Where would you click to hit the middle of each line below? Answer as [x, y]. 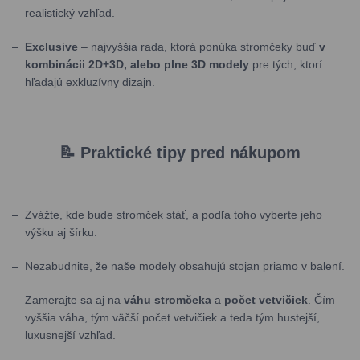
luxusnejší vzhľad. [70, 335]
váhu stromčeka [166, 300]
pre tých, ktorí [286, 64]
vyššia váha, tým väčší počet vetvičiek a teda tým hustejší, [172, 317]
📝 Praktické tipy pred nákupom [180, 153]
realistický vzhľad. [70, 13]
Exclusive [51, 47]
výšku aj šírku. [61, 232]
